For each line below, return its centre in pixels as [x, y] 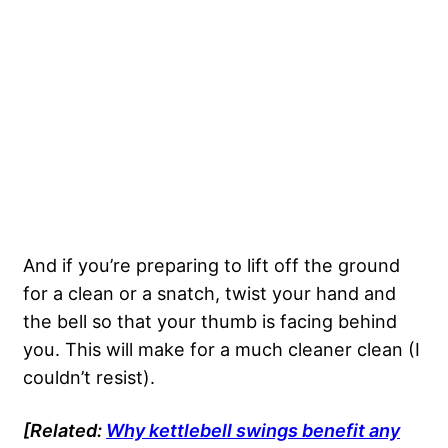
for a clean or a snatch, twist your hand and [209, 292]
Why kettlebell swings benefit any [253, 429]
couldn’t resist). [89, 376]
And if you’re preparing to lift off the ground [211, 264]
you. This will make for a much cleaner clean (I [221, 348]
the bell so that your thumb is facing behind [210, 320]
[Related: [64, 429]
